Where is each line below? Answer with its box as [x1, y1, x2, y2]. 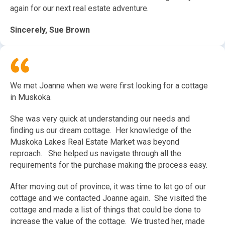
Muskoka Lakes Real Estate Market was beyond [10, 137, 179, 147]
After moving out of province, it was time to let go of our [10, 182, 206, 192]
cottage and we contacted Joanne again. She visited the [10, 193, 207, 203]
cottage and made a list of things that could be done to [10, 205, 201, 215]
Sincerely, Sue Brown [10, 25, 90, 35]
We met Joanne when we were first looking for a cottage [10, 81, 208, 91]
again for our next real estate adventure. [10, 4, 149, 14]
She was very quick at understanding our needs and [10, 114, 190, 124]
